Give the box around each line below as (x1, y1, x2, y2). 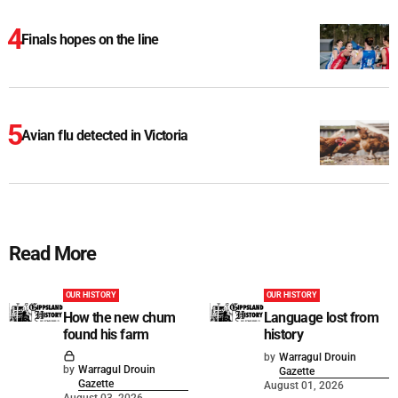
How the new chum (62, 308, 176, 326)
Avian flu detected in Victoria (21, 126, 188, 144)
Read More (9, 242, 97, 265)
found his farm (62, 325, 149, 343)
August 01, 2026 (263, 378, 344, 392)
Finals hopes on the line (21, 30, 159, 48)
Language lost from (263, 308, 379, 326)
